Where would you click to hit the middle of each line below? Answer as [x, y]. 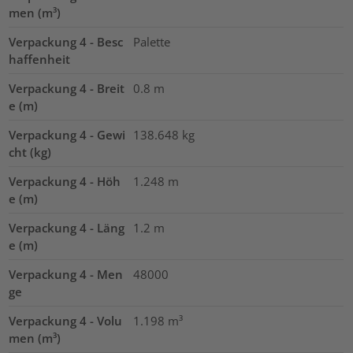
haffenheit [40, 59]
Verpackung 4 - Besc [66, 42]
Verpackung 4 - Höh [65, 182]
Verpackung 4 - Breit [67, 89]
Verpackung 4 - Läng [67, 228]
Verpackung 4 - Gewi [67, 135]
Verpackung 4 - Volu [66, 321]
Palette [151, 42]
